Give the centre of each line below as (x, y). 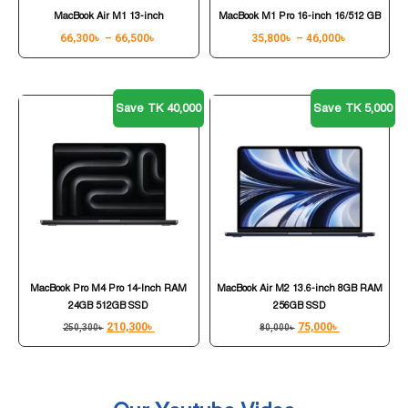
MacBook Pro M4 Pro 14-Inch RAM (109, 288)
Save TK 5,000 (352, 109)
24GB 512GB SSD (109, 305)
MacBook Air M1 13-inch (108, 16)
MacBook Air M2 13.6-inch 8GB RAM (299, 288)
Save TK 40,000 (158, 109)
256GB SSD (299, 305)
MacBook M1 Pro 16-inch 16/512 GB (299, 16)
